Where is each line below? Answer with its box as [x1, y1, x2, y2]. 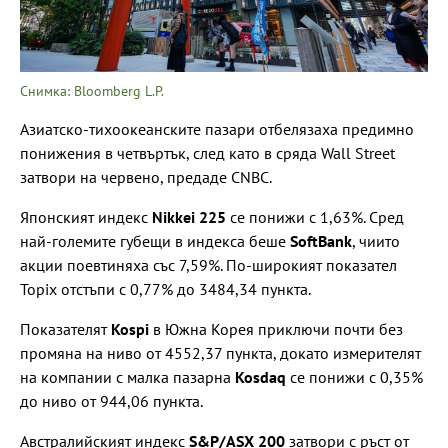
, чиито [352, 230, 400, 251]
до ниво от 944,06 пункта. [20, 390, 203, 411]
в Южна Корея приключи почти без [149, 318, 403, 339]
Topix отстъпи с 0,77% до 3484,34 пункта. [20, 278, 311, 299]
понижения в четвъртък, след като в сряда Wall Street [20, 142, 395, 163]
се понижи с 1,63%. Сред [226, 206, 404, 227]
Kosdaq [235, 366, 286, 387]
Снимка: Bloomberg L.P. [20, 81, 164, 100]
